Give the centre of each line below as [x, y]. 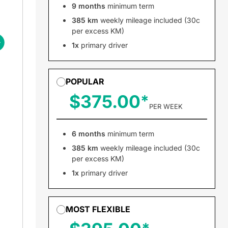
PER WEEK [166, 106]
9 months [88, 6]
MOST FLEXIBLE [98, 209]
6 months [88, 134]
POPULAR [85, 81]
